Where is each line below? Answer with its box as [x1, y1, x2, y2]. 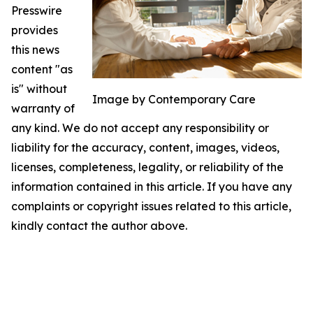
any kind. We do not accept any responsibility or [11, 121, 269, 136]
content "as [11, 62, 73, 77]
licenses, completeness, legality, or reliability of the [11, 160, 284, 175]
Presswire [11, 3, 62, 18]
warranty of [11, 101, 75, 116]
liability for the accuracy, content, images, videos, [11, 140, 279, 155]
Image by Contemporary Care [92, 92, 256, 107]
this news [11, 43, 59, 57]
